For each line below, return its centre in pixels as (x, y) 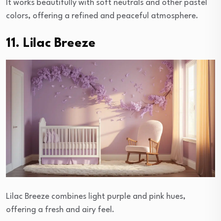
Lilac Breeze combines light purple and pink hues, (96, 196)
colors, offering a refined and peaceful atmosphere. (102, 16)
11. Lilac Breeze (51, 43)
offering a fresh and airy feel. (60, 210)
